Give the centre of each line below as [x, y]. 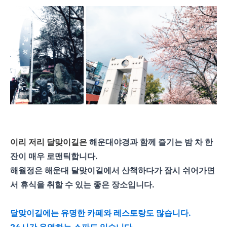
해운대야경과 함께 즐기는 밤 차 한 [151, 142]
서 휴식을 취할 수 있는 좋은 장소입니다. [82, 184]
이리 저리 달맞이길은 [50, 142]
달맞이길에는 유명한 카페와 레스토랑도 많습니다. [101, 213]
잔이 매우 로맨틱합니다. [54, 156]
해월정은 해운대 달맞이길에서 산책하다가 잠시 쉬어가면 [112, 170]
